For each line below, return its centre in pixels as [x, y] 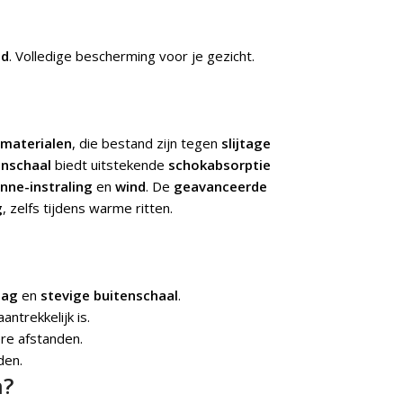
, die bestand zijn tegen [147, 143]
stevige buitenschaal [109, 296]
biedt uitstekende [110, 165]
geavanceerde [220, 187]
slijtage [246, 143]
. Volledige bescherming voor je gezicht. [132, 56]
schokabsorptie [219, 165]
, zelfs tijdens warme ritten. [88, 208]
